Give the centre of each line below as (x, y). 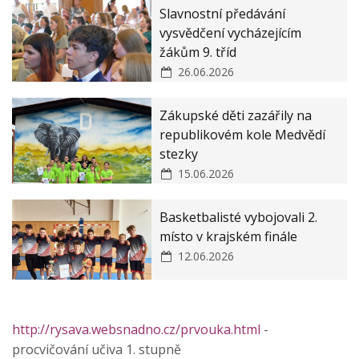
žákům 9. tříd (198, 52)
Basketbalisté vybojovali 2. (239, 217)
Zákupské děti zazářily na (236, 115)
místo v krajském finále (229, 236)
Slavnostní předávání (223, 13)
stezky (179, 153)
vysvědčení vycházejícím (231, 32)
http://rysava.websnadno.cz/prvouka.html (136, 329)
